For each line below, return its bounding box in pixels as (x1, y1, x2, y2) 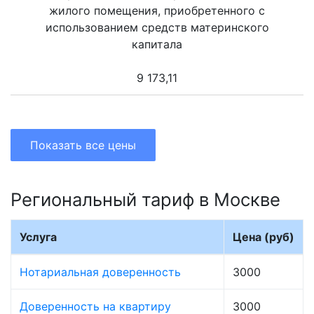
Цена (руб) (233, 230, 294, 245)
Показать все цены (30, 138, 136, 153)
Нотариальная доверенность (20, 265, 181, 280)
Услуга (20, 230, 57, 245)
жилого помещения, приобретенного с (49, 4, 265, 18)
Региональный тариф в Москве (11, 189, 280, 211)
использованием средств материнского (45, 20, 269, 35)
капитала (132, 37, 182, 52)
